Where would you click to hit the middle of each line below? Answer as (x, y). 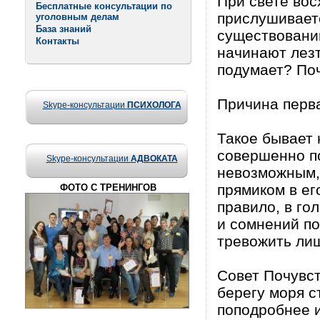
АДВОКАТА (154, 159)
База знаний (64, 29)
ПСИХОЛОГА (154, 105)
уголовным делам (77, 17)
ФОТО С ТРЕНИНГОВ (108, 187)
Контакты (57, 41)
